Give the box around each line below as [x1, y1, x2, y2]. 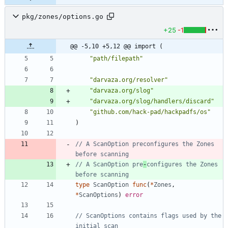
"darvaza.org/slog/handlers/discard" [90, 98, 214, 105]
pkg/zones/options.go [22, 12, 103, 20]
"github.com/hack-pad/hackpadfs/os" [90, 108, 211, 116]
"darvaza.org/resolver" [90, 76, 168, 84]
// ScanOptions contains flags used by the [75, 212, 221, 220]
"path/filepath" [90, 55, 143, 63]
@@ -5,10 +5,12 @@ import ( [70, 43, 163, 50]
